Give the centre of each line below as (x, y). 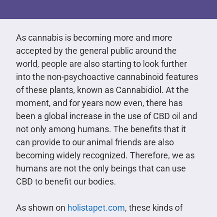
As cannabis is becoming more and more (94, 37)
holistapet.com (96, 207)
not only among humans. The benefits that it (101, 129)
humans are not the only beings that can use (101, 168)
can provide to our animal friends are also (95, 142)
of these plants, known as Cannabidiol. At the (102, 90)
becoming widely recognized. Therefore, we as (105, 155)
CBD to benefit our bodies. (66, 181)
